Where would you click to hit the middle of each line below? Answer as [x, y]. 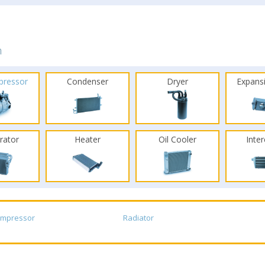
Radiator [138, 218]
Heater [88, 139]
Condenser [88, 81]
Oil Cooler [177, 139]
